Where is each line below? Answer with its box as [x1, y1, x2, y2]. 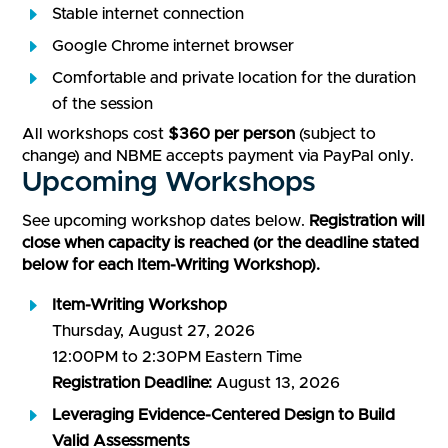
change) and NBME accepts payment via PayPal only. [22, 148, 415, 165]
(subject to [295, 126, 377, 143]
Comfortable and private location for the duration [52, 70, 417, 87]
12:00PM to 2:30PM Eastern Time [52, 349, 303, 366]
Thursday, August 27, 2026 [52, 323, 256, 340]
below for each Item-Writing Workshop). [22, 257, 321, 274]
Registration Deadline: [52, 375, 213, 392]
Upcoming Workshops [22, 169, 317, 198]
